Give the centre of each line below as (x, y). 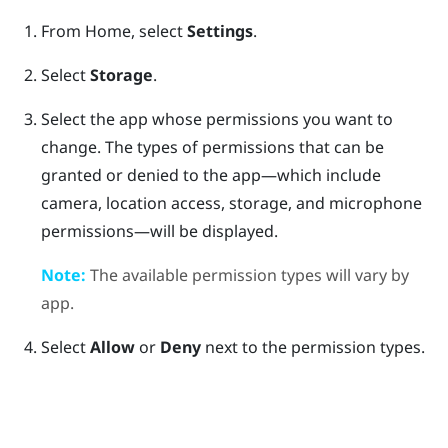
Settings (219, 30)
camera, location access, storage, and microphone (231, 202)
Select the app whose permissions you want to (216, 118)
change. (72, 146)
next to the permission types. (312, 346)
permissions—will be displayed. (159, 230)
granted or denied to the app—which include (210, 174)
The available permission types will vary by (247, 274)
